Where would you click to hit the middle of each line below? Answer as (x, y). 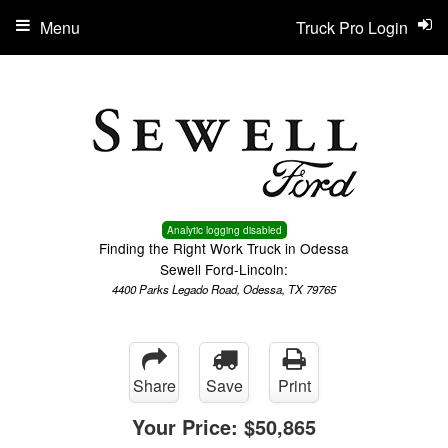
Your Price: (188, 426)
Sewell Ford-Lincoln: (224, 269)
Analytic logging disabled (224, 230)
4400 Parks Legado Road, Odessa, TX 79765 (224, 289)
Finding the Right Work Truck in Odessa (224, 248)
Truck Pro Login (352, 27)
